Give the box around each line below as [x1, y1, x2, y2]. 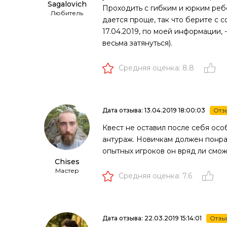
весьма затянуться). [102, 39, 172, 48]
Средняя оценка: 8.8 [119, 63, 194, 73]
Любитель [51, 9, 83, 17]
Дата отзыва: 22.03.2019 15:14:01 [102, 214, 202, 222]
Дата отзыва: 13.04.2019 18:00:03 [102, 106, 205, 115]
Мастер [55, 167, 79, 175]
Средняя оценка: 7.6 [119, 171, 192, 181]
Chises [54, 157, 80, 167]
